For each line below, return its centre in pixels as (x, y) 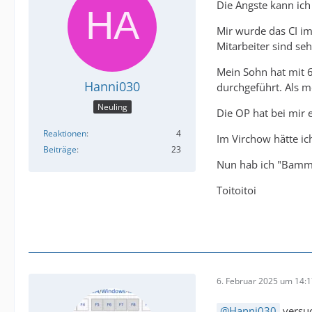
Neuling (112, 107)
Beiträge (60, 150)
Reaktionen (65, 134)
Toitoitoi (236, 190)
